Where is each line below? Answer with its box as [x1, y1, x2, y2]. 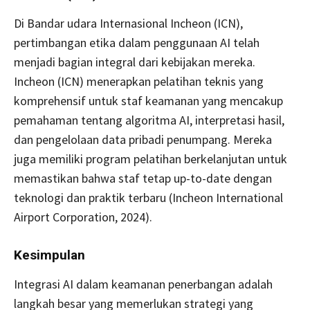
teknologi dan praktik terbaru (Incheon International [14, 189, 283, 206]
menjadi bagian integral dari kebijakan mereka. [14, 53, 255, 70]
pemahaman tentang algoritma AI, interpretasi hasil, [14, 111, 284, 128]
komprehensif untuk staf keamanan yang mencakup [14, 92, 283, 109]
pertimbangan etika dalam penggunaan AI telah [14, 34, 259, 51]
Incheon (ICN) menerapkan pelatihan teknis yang [14, 73, 264, 89]
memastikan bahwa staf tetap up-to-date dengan [14, 170, 272, 186]
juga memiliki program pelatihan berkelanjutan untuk [14, 150, 287, 167]
